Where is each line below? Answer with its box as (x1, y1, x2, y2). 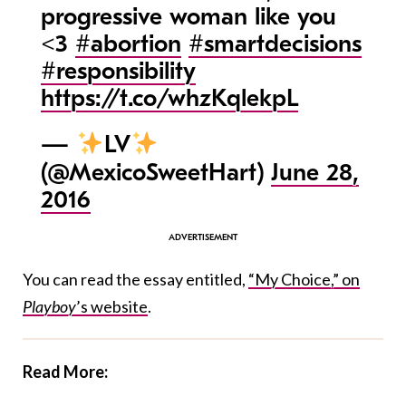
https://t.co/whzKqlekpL (40, 84, 298, 113)
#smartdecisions (188, 30, 362, 59)
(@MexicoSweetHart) (40, 158, 271, 187)
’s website (76, 295, 148, 316)
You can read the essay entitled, (23, 268, 248, 289)
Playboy (23, 295, 76, 316)
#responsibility (40, 57, 196, 86)
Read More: (23, 361, 108, 382)
